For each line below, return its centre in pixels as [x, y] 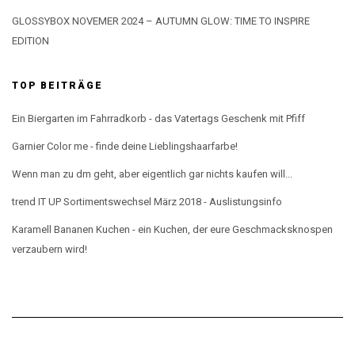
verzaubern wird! [50, 249]
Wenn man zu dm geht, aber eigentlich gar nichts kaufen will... [152, 174]
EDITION [31, 40]
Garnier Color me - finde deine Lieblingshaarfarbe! [125, 146]
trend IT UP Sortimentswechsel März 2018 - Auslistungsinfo [147, 201]
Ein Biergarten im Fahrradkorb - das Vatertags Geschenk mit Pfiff [158, 118]
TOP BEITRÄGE [57, 85]
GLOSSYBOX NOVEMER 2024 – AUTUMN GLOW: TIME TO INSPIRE [161, 21]
